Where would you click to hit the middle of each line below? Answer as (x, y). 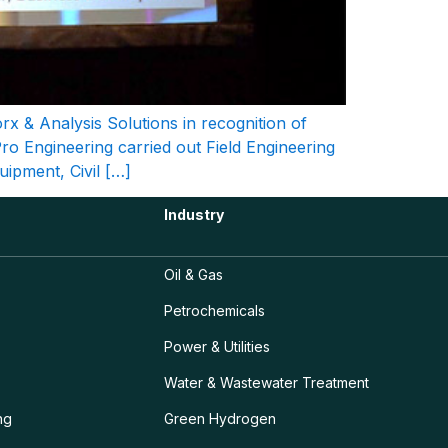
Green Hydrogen (220, 419)
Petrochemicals (215, 311)
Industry (194, 215)
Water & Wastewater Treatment (267, 383)
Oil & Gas (194, 275)
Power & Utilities (217, 347)
